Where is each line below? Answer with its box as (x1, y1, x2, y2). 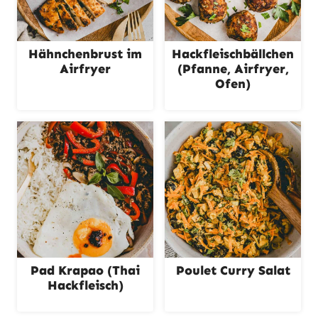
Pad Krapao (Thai (31, 263, 140, 278)
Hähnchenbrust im (28, 46, 142, 62)
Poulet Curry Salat (175, 263, 290, 278)
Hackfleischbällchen (172, 46, 294, 62)
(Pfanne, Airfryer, (177, 61, 289, 77)
